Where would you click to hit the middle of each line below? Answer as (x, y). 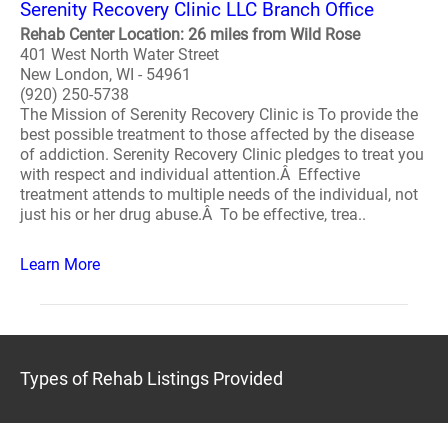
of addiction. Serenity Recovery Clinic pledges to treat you (222, 154)
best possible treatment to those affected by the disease (217, 134)
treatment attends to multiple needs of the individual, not (219, 194)
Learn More (60, 264)
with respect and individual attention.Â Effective (190, 174)
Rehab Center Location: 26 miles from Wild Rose (190, 34)
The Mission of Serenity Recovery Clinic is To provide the (219, 114)
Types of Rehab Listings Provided (151, 378)
